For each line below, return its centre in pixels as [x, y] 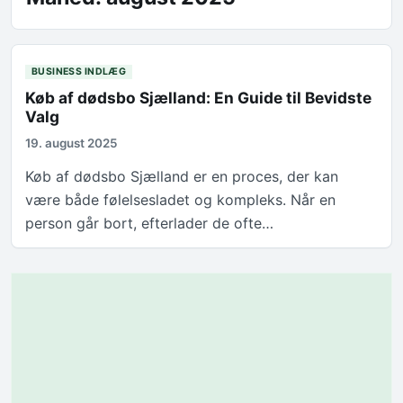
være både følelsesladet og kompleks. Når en [181, 199]
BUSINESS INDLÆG [79, 71]
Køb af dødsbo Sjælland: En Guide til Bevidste [199, 98]
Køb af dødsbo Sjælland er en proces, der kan [182, 176]
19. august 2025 [72, 143]
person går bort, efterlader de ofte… [150, 223]
